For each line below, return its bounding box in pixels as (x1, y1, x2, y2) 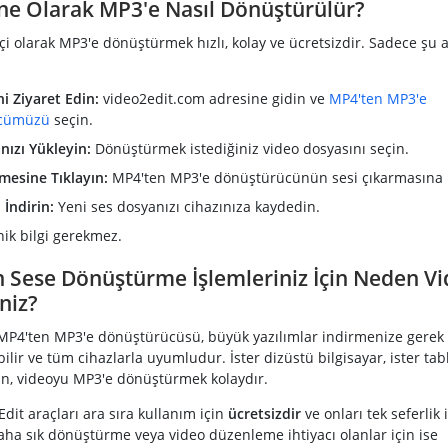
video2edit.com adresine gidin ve (98, 89, 329, 109)
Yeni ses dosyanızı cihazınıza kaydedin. (53, 197, 320, 217)
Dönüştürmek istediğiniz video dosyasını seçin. (90, 139, 409, 159)
